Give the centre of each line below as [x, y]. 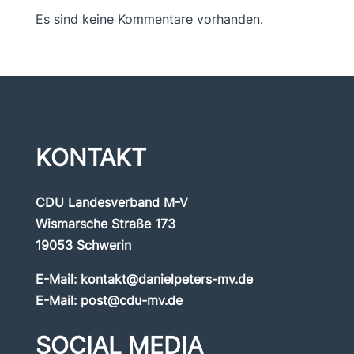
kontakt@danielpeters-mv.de [166, 279]
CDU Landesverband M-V [111, 202]
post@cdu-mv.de [131, 300]
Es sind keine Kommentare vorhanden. [149, 19]
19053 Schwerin [83, 245]
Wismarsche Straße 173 [105, 224]
